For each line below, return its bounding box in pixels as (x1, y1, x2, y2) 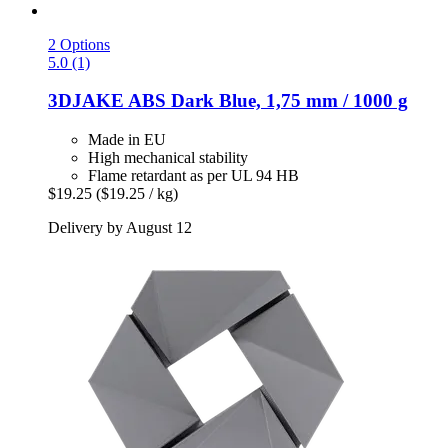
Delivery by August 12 (48, 219, 192, 236)
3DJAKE (48, 90, 124, 112)
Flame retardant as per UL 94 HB (88, 167, 299, 184)
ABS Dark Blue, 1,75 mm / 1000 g (124, 90, 408, 112)
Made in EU (88, 131, 166, 148)
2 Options (48, 35, 110, 53)
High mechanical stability (88, 149, 248, 166)
